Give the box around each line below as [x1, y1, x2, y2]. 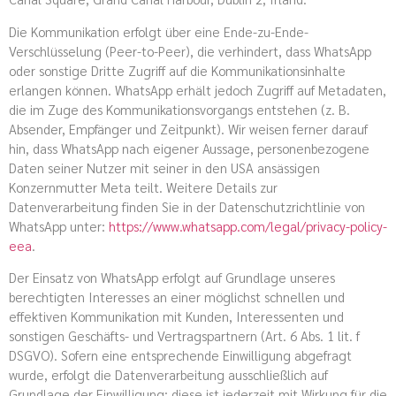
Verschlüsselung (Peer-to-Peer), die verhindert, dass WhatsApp [9, 42, 371, 59]
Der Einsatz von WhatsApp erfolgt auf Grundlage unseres [9, 269, 335, 286]
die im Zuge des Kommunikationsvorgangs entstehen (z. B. [9, 100, 350, 118]
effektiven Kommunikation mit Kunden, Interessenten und [9, 308, 344, 325]
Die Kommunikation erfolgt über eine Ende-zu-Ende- [9, 22, 308, 40]
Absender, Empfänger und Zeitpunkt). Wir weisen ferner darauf [9, 119, 368, 137]
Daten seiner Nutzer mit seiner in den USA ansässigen [9, 158, 320, 176]
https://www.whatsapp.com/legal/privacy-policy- [109, 217, 387, 234]
